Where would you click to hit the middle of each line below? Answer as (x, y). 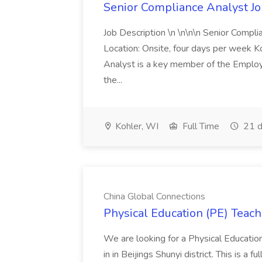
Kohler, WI (136, 126)
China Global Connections (154, 196)
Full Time (200, 126)
